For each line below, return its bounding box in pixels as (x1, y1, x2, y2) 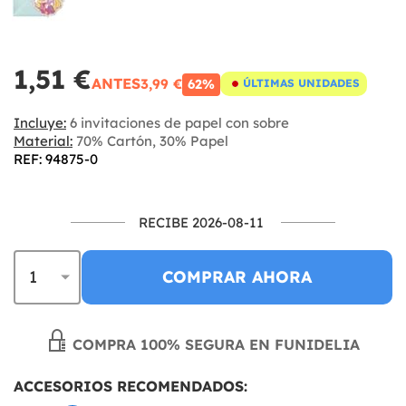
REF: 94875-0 (14, 150, 98, 168)
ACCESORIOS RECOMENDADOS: (14, 376, 247, 395)
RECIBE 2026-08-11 (139, 213, 264, 231)
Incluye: (14, 113, 66, 131)
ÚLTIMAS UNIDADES (243, 76, 360, 91)
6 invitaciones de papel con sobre (66, 113, 289, 131)
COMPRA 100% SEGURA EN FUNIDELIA (68, 334, 360, 353)
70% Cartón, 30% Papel (72, 131, 228, 150)
